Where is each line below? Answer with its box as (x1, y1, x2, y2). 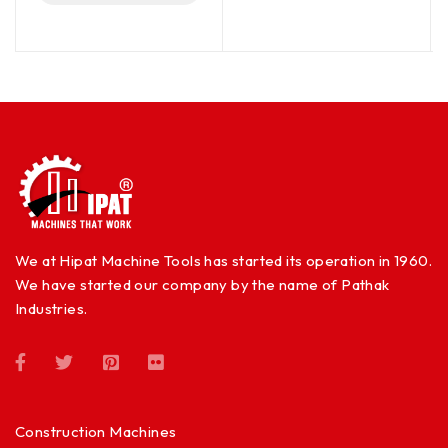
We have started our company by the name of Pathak (15, 274, 390, 294)
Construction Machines (15, 422, 177, 442)
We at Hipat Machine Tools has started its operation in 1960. (15, 250, 432, 270)
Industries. (15, 298, 88, 318)
